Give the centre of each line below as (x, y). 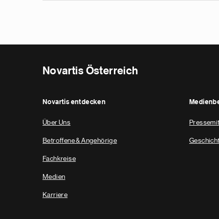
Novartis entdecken (74, 102)
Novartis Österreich (90, 71)
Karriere (55, 195)
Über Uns (57, 122)
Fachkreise (59, 158)
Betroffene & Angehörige (80, 140)
